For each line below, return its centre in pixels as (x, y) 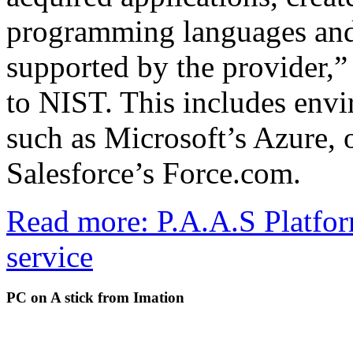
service (50, 257)
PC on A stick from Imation (95, 297)
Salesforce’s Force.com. (154, 173)
